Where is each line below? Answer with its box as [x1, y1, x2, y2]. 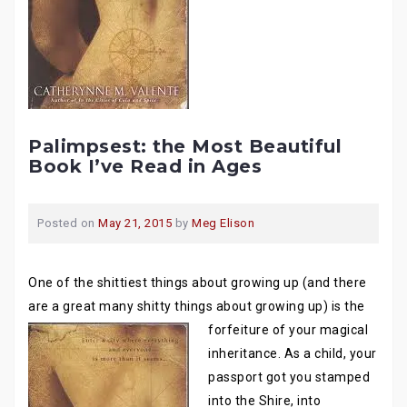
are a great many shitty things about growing [28, 299, 304, 313]
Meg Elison [192, 216, 254, 230]
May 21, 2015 [98, 216, 172, 230]
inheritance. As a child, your [208, 346, 377, 361]
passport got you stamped [208, 370, 370, 384]
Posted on [37, 216, 98, 230]
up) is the [304, 299, 365, 313]
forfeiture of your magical [208, 323, 368, 337]
